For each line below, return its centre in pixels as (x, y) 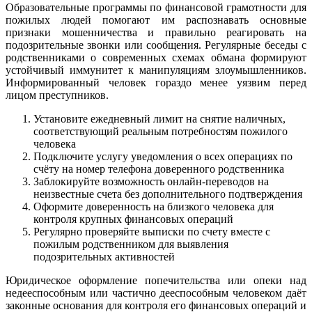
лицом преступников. (57, 95)
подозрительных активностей (104, 256)
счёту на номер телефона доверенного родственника (159, 169)
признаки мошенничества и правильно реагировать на (156, 32)
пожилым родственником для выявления (131, 244)
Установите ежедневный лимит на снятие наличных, (159, 118)
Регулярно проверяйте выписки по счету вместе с (152, 231)
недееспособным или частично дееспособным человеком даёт (156, 292)
